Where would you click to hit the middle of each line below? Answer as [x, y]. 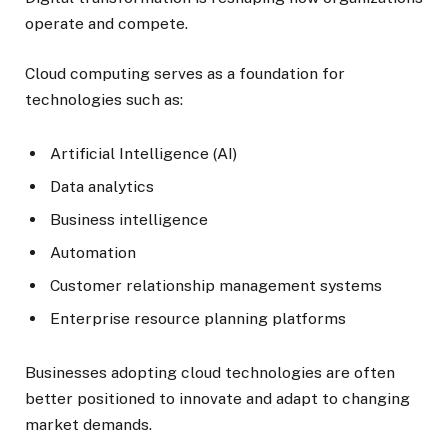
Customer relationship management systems [216, 285]
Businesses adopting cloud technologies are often [210, 373]
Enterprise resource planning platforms [198, 318]
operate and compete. [106, 23]
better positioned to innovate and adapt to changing [217, 399]
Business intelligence [129, 220]
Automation [93, 253]
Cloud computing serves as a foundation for [185, 74]
